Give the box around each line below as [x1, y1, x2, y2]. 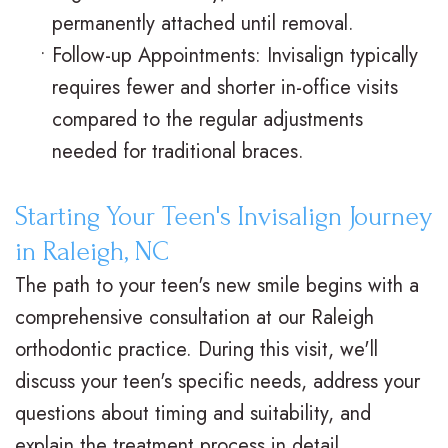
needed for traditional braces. [52, 137, 304, 167]
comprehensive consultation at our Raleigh [15, 303, 374, 333]
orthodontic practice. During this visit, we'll [15, 335, 378, 365]
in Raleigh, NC [15, 236, 169, 268]
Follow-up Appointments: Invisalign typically [52, 41, 418, 71]
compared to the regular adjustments [52, 105, 363, 135]
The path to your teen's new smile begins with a [15, 271, 419, 301]
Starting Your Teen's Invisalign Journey [15, 201, 432, 233]
